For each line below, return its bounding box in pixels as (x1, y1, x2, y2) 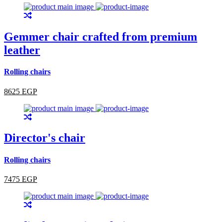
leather (4, 44, 40, 56)
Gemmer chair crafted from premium (4, 30, 197, 43)
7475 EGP (4, 174, 37, 183)
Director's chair (4, 131, 85, 145)
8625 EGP (4, 87, 37, 96)
